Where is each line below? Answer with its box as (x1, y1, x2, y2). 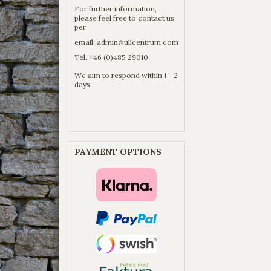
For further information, (74, 4, 157, 13)
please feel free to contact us (74, 13, 174, 22)
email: (74, 37, 97, 47)
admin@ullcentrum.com (97, 37, 178, 47)
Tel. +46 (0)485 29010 (74, 52, 148, 62)
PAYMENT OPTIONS (74, 146, 162, 157)
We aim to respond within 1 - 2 (74, 70, 178, 80)
